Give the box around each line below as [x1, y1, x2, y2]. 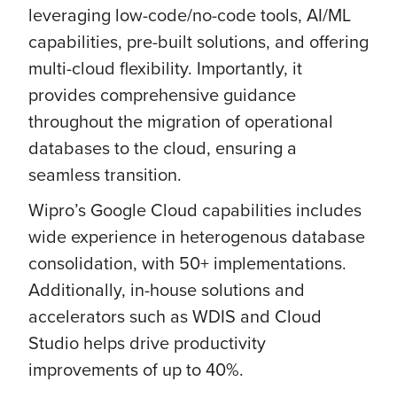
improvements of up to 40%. [28, 356, 244, 382]
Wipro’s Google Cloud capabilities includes [28, 197, 362, 222]
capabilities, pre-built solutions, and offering [28, 28, 369, 54]
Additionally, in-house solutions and [28, 276, 305, 302]
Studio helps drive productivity [28, 330, 266, 355]
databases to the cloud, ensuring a [28, 135, 297, 160]
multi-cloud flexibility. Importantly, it [28, 55, 302, 81]
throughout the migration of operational [28, 108, 333, 134]
